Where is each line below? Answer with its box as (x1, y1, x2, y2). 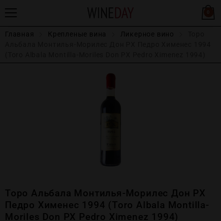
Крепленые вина (48, 30, 107, 38)
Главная (5, 30, 35, 38)
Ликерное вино (120, 30, 175, 38)
